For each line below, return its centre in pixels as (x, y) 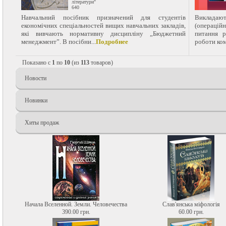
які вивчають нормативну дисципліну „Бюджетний (103, 34)
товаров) (101, 63)
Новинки (36, 100)
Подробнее (112, 42)
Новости (36, 78)
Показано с (37, 63)
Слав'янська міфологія (191, 204)
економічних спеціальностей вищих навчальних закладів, (103, 25)
